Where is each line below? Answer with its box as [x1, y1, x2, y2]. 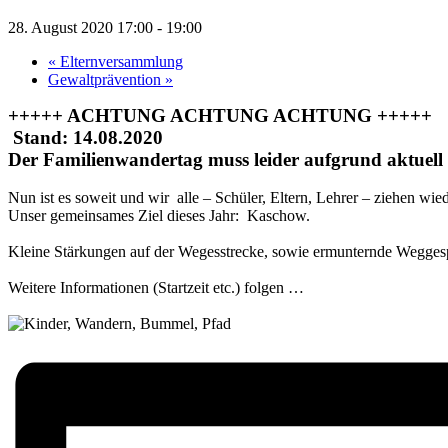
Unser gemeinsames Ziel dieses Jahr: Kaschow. [8, 206, 310, 224]
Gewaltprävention [48, 70, 165, 88]
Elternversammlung [56, 52, 183, 70]
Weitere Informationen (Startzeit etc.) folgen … [8, 278, 304, 296]
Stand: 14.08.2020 [8, 126, 163, 148]
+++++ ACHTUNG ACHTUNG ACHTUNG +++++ [8, 104, 432, 126]
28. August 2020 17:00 [8, 18, 153, 36]
